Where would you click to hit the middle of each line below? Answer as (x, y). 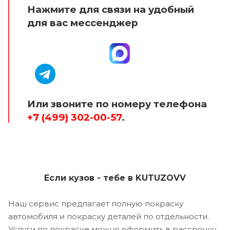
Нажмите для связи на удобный (111, 10)
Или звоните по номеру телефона (118, 104)
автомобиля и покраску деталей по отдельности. (109, 217)
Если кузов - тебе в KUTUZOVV (115, 178)
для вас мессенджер (84, 23)
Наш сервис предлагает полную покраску (96, 204)
